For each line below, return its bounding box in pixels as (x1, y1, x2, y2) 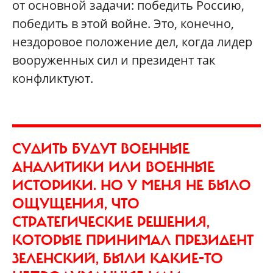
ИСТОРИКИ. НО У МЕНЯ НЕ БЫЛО (12, 176, 251, 195)
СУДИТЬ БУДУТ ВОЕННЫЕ (12, 140, 190, 158)
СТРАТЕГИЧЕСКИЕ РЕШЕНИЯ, (12, 213, 210, 232)
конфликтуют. (12, 70, 93, 87)
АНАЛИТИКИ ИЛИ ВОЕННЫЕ (12, 158, 214, 177)
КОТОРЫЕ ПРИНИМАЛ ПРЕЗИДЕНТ (12, 231, 253, 250)
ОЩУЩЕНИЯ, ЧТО (12, 194, 140, 213)
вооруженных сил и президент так (12, 52, 215, 69)
